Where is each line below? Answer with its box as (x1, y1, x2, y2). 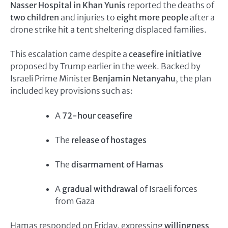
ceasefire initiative (129, 49, 202, 60)
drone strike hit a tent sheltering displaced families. (10, 24, 207, 35)
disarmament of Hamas (71, 159, 163, 169)
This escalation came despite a (10, 49, 129, 60)
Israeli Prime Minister (10, 73, 93, 84)
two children (10, 12, 59, 23)
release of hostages (71, 134, 147, 145)
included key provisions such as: (10, 85, 133, 96)
